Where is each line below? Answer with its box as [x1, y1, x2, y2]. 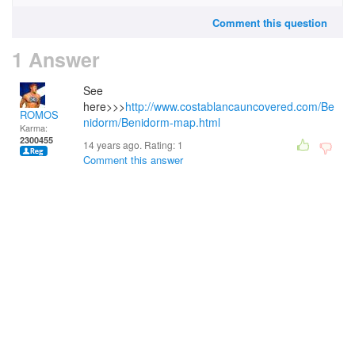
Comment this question [212, 15, 327, 30]
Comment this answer [83, 152, 183, 167]
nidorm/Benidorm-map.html [83, 114, 220, 130]
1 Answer [12, 45, 100, 74]
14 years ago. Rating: [83, 138, 177, 151]
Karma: [20, 121, 48, 134]
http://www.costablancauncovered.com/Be [125, 98, 334, 114]
